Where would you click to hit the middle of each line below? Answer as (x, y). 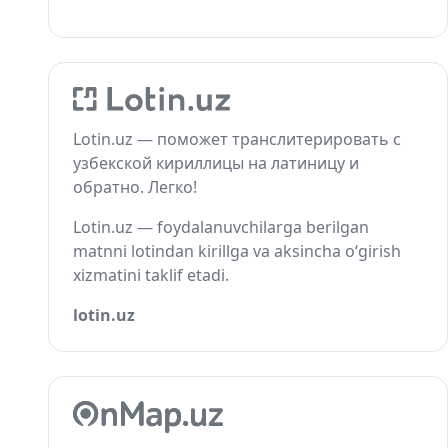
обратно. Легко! (135, 187)
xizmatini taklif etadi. (151, 275)
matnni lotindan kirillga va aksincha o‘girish (237, 251)
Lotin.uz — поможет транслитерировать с (237, 139)
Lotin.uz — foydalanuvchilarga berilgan (221, 227)
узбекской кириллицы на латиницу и (216, 163)
